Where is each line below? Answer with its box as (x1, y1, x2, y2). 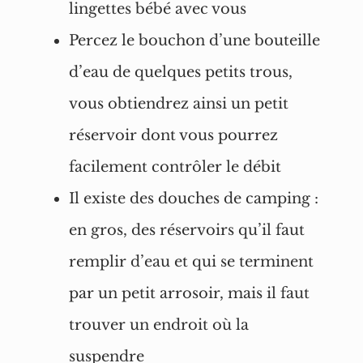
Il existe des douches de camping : (68, 190, 318, 207)
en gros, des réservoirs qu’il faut (68, 221, 305, 239)
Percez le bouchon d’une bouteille (68, 32, 320, 49)
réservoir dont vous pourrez (68, 126, 278, 144)
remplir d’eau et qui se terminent (68, 253, 314, 271)
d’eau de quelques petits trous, (68, 63, 293, 81)
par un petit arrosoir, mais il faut (68, 284, 310, 302)
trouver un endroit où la (68, 316, 249, 334)
